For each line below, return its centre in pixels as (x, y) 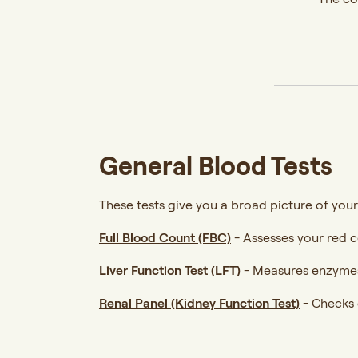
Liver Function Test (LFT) (169, 270)
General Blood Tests (215, 165)
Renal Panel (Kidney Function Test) (199, 302)
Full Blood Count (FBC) (165, 237)
